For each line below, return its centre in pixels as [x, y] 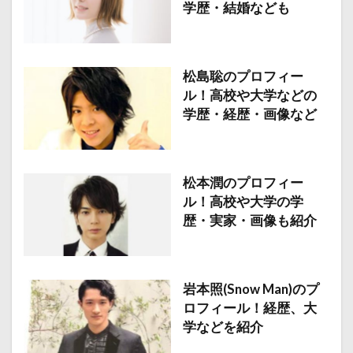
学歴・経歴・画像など [249, 114]
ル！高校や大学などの [249, 95]
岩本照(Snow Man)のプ [251, 289]
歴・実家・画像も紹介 [249, 220]
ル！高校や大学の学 [243, 201]
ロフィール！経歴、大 [249, 308]
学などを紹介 [223, 327]
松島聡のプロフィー [243, 76]
